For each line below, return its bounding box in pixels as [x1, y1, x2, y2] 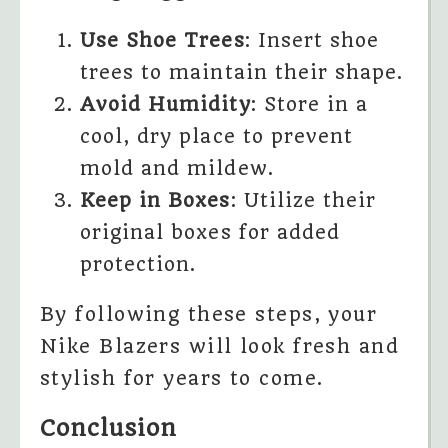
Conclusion [40, 414, 178, 442]
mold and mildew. [80, 156, 274, 180]
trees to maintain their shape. [80, 60, 404, 84]
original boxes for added [80, 220, 340, 244]
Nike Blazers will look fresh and [40, 334, 400, 358]
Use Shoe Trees [80, 28, 245, 52]
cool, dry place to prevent [80, 124, 354, 148]
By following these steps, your [40, 302, 378, 326]
